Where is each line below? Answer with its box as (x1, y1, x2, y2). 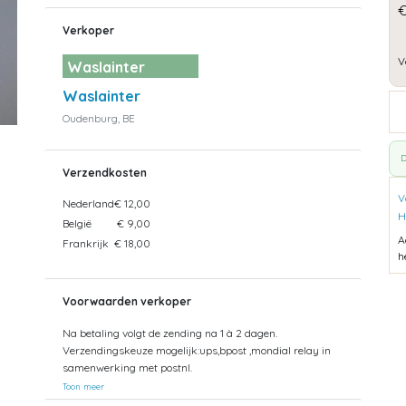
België (63, 216, 92, 230)
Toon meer (63, 380, 104, 391)
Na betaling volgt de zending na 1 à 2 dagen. (63, 325, 277, 340)
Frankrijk (63, 236, 109, 250)
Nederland (63, 196, 114, 210)
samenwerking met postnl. (63, 360, 192, 374)
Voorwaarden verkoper (63, 294, 191, 308)
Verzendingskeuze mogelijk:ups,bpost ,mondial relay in (63, 343, 331, 357)
